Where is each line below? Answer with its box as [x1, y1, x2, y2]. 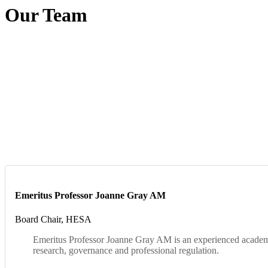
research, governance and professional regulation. [33, 245, 219, 255]
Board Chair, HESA [15, 214, 92, 224]
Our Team [5, 4, 87, 26]
